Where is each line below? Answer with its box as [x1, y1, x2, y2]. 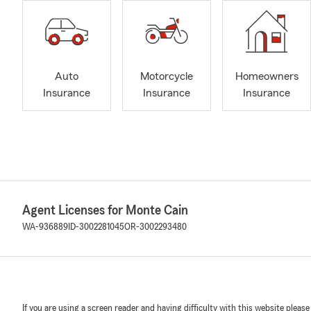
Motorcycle [140, 71, 193, 83]
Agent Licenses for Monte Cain [22, 203, 188, 217]
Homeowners [235, 71, 299, 83]
